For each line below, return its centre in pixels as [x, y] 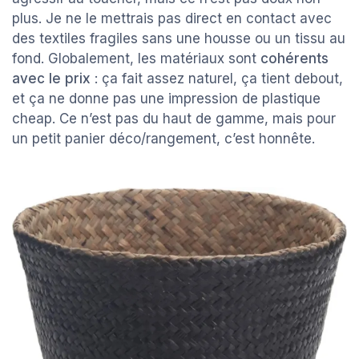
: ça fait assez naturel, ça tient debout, [217, 79]
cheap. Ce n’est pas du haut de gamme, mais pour [174, 119]
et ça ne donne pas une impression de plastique [166, 99]
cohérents [294, 59]
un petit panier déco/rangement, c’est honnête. [163, 139]
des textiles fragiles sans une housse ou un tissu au [179, 39]
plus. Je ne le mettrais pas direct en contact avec [172, 19]
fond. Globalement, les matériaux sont [136, 59]
